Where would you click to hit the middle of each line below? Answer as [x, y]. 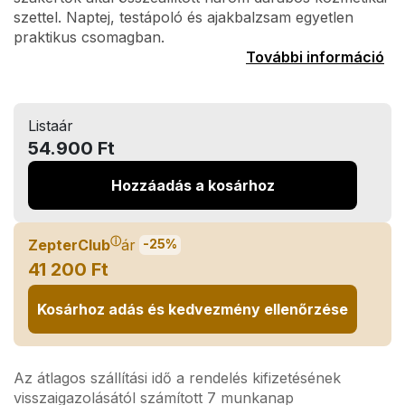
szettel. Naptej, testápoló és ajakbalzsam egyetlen [184, 17]
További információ [315, 57]
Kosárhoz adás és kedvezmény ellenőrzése [193, 309]
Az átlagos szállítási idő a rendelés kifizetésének [177, 378]
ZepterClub [69, 245]
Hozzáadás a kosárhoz [193, 185]
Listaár [51, 126]
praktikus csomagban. [89, 37]
